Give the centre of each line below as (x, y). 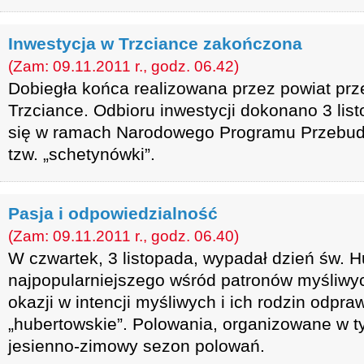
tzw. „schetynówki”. (82, 154)
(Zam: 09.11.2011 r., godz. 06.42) (123, 66)
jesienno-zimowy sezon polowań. (136, 346)
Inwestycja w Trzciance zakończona (155, 43)
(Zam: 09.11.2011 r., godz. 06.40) (123, 236)
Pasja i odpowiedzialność (113, 213)
